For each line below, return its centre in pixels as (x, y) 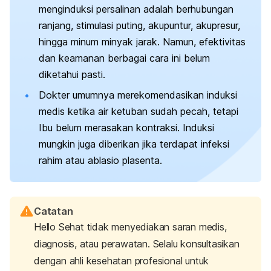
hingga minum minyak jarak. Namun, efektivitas (142, 42)
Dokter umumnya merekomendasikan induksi (138, 95)
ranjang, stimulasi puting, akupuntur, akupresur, (139, 26)
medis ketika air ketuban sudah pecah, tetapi (139, 111)
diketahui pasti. (72, 75)
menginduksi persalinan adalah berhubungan (136, 9)
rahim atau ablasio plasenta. (100, 160)
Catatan (54, 211)
